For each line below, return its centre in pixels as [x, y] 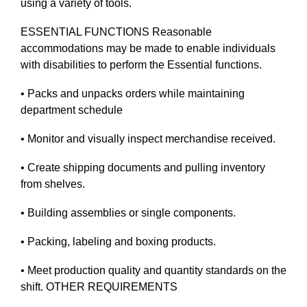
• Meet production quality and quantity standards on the [153, 270]
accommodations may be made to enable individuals [148, 48]
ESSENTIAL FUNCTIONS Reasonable [116, 32]
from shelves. [53, 184]
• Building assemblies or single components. [128, 213]
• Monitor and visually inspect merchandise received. [148, 139]
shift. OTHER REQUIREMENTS [99, 287]
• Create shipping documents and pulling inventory [143, 168]
